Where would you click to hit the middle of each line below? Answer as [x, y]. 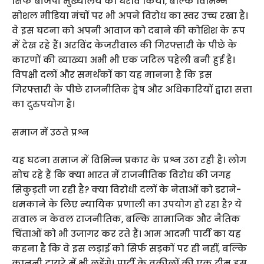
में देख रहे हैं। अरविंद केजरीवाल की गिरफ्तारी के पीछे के [124, 45]
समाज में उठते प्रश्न [50, 132]
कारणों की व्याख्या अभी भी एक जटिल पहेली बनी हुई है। [123, 60]
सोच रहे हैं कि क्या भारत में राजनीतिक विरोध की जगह [121, 175]
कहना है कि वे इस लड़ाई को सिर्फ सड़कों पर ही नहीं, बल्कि [129, 249]
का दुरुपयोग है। [43, 104]
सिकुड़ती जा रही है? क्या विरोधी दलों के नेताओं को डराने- [126, 190]
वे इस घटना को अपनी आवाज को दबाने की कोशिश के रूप [128, 31]
